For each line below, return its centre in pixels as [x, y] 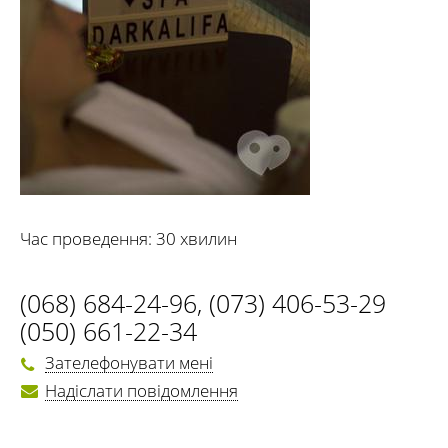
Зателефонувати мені [129, 363]
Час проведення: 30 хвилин [128, 238]
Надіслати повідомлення [141, 390]
